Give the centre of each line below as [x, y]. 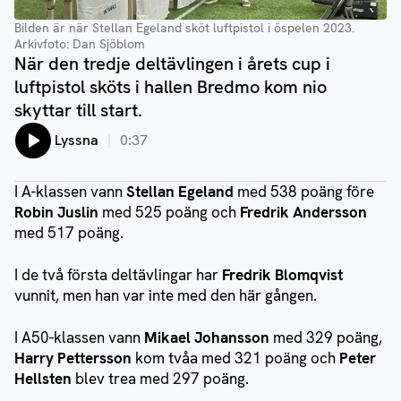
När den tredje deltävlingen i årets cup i [172, 64]
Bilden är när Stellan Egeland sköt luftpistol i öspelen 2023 [183, 28]
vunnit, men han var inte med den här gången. [166, 296]
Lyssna [77, 141]
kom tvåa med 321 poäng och [235, 358]
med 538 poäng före [304, 192]
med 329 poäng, [328, 338]
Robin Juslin [56, 213]
